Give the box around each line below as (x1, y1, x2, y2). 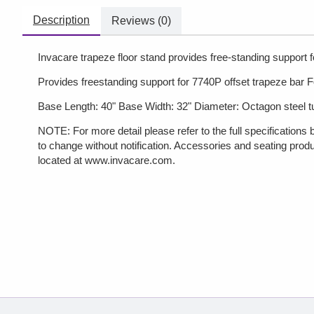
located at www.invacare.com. (38, 154, 175, 167)
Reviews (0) (111, 14, 171, 27)
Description (33, 13, 90, 26)
